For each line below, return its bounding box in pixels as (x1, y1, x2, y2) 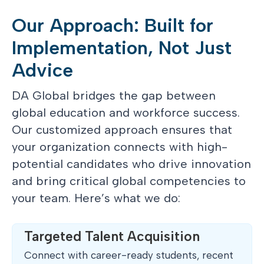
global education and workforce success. (12, 105, 240, 120)
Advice (12, 59, 73, 81)
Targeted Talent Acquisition (24, 228, 200, 245)
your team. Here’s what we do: (12, 191, 180, 205)
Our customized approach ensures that (12, 123, 232, 137)
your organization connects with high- (12, 140, 227, 154)
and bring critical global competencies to (12, 174, 246, 188)
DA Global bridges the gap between (12, 88, 216, 103)
